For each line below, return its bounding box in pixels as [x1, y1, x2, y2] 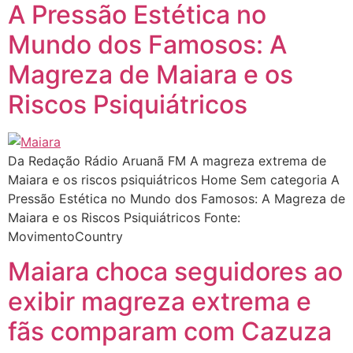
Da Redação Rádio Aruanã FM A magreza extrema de [8, 152, 326, 169]
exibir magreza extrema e [8, 285, 311, 317]
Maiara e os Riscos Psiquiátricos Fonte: [8, 209, 240, 225]
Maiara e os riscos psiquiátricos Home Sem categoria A [8, 171, 340, 188]
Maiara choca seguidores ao [8, 255, 343, 287]
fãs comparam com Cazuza [8, 315, 332, 347]
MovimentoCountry [8, 228, 123, 244]
